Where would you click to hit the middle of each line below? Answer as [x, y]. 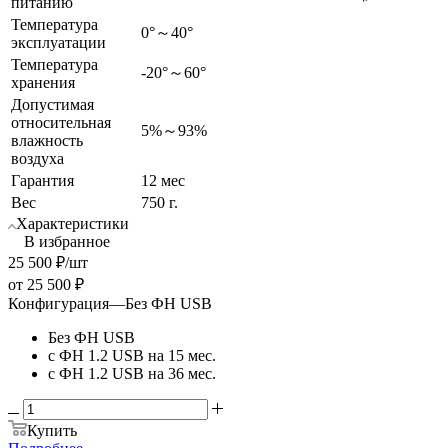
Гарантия [42, 180]
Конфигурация [58, 303]
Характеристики [72, 223]
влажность [47, 140]
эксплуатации [58, 42]
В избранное [67, 241]
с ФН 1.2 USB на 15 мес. [132, 355]
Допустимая [52, 104]
